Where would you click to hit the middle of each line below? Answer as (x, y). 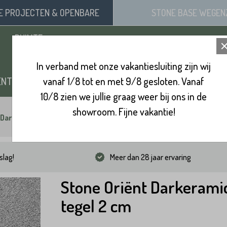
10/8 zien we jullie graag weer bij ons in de (124, 96)
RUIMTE (28, 38)
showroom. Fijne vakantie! (124, 111)
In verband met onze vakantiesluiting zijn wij (124, 66)
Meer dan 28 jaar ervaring (150, 157)
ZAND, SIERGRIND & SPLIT (103, 81)
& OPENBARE (74, 13)
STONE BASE (175, 13)
